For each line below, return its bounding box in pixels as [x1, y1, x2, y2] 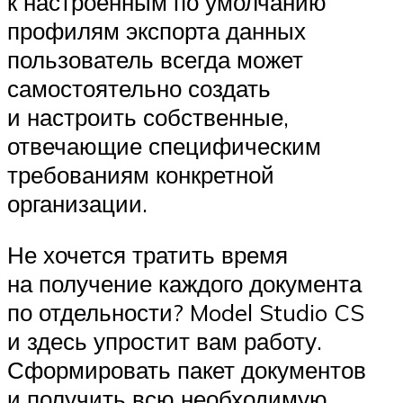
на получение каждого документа [7, 269, 362, 299]
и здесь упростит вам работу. [7, 327, 322, 356]
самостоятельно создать [7, 73, 271, 103]
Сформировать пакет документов [7, 355, 366, 385]
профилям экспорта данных [7, 15, 306, 45]
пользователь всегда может [7, 44, 303, 74]
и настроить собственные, [7, 102, 289, 131]
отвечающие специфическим [7, 130, 321, 160]
